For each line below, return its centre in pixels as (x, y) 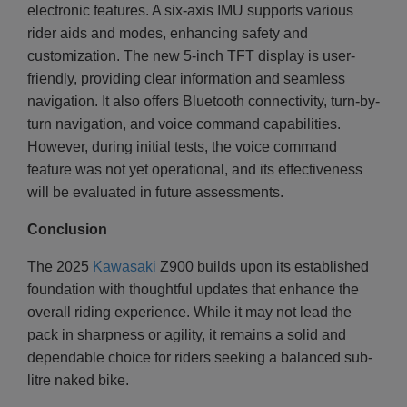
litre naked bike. (78, 381)
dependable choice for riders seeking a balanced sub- (200, 358)
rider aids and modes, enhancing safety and (168, 34)
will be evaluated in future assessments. (155, 193)
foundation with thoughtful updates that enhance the (193, 290)
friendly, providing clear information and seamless (186, 79)
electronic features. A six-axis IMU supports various (190, 11)
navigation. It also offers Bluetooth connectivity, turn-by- (203, 102)
